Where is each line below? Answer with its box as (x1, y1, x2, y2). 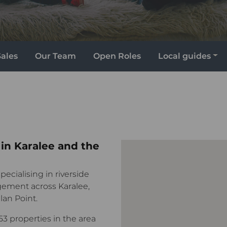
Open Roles (93, 51, 141, 61)
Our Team (35, 51, 77, 61)
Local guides (158, 51, 211, 61)
